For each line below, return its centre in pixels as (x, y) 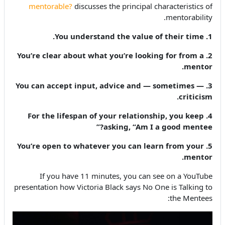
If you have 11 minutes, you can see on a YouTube (126, 176)
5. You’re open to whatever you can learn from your (110, 145)
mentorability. (189, 17)
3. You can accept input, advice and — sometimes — (110, 85)
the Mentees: (191, 198)
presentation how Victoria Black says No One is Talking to (113, 187)
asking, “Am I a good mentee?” (158, 126)
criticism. (196, 96)
